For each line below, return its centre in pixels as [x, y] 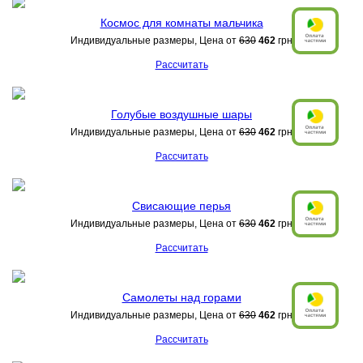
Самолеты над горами [181, 297]
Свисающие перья [181, 206]
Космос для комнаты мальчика [181, 23]
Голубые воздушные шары [181, 114]
